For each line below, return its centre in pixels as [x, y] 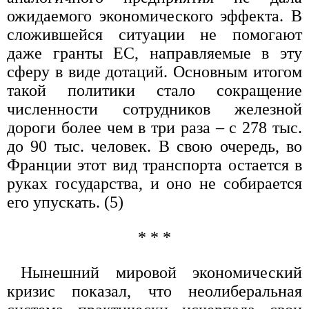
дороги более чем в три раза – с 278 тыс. [154, 128]
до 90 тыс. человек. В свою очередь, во [154, 147]
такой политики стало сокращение [154, 91]
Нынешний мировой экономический [161, 273]
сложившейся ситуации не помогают [154, 35]
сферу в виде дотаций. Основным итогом [154, 72]
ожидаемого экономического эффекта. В [154, 16]
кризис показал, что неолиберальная [154, 291]
